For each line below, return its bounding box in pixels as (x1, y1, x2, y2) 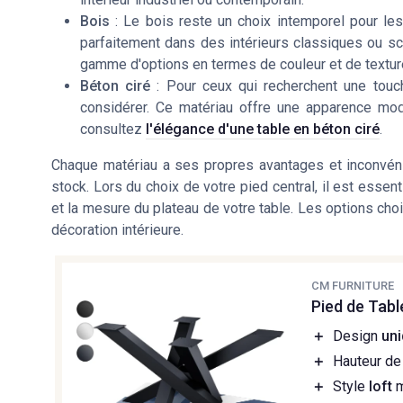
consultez (80, 121, 146, 139)
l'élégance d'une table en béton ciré (146, 121, 380, 139)
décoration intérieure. (51, 221, 184, 239)
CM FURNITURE (311, 279, 395, 293)
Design (333, 327, 382, 345)
